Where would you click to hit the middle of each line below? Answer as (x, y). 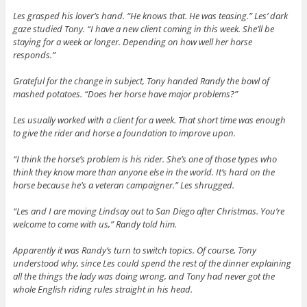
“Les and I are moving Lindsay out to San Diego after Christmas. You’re (148, 211)
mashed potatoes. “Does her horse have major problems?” (125, 94)
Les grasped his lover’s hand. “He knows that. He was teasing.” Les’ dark (150, 15)
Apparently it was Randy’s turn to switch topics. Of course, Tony (134, 250)
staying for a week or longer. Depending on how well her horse (132, 41)
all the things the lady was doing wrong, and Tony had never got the (144, 276)
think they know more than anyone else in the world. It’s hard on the (144, 172)
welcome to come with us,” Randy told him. (95, 224)
